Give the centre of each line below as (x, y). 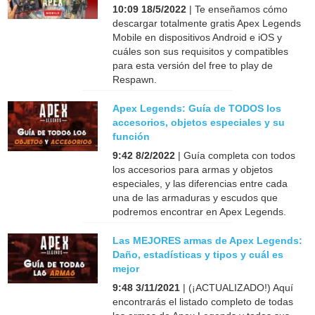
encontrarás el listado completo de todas (203, 301)
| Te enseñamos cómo (237, 9)
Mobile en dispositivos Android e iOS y (198, 37)
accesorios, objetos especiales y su (199, 122)
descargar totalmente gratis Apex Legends (207, 23)
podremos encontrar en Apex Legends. (200, 211)
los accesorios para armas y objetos (193, 169)
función (131, 136)
